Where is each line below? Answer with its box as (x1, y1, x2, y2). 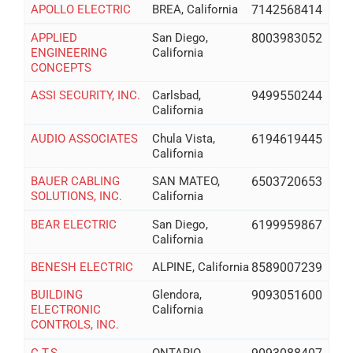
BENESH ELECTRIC (30, 259, 133, 274)
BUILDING (30, 288, 83, 303)
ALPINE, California (152, 259, 250, 274)
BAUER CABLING (30, 173, 120, 188)
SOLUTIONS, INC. (30, 188, 122, 203)
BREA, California (152, 2, 239, 17)
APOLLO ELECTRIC (30, 2, 131, 17)
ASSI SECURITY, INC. (30, 87, 140, 102)
